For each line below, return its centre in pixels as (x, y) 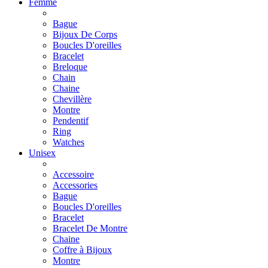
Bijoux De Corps (85, 34)
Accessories (75, 185)
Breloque (70, 66)
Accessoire (73, 174)
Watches (68, 142)
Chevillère (72, 99)
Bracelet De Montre (90, 228)
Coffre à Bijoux (82, 249)
